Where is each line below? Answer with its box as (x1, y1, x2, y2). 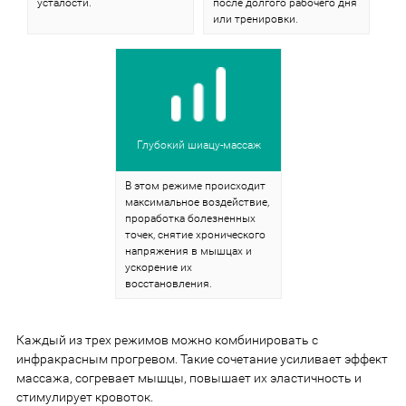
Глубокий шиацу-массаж (136, 138, 261, 151)
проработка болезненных (125, 211, 256, 225)
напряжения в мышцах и (125, 244, 252, 257)
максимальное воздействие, (125, 195, 269, 208)
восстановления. (125, 276, 212, 290)
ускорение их (125, 260, 192, 274)
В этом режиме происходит (125, 179, 266, 192)
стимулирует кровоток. (16, 389, 153, 404)
